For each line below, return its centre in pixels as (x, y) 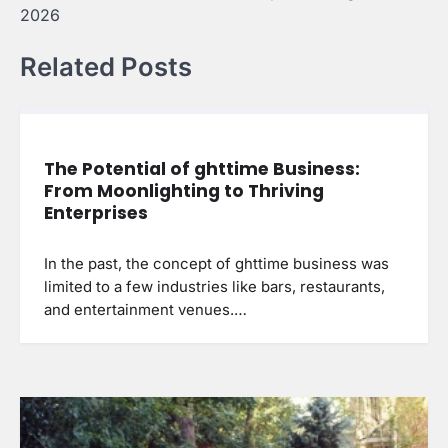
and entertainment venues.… (145, 309)
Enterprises (96, 213)
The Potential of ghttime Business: (202, 169)
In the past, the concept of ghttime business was (216, 263)
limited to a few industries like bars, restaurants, (214, 286)
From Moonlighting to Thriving (184, 191)
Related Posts (106, 67)
